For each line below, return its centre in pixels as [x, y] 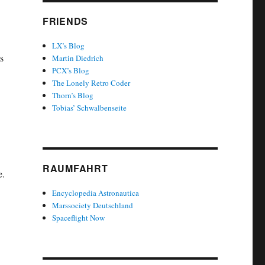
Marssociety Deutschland [93, 205]
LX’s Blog [69, 45]
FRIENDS [65, 21]
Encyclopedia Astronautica [96, 193]
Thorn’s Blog [73, 95]
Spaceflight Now [79, 217]
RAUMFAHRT [75, 168]
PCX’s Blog [71, 70]
